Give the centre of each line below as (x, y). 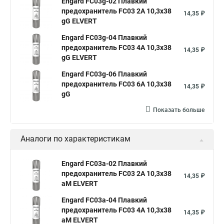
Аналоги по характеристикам (75, 139)
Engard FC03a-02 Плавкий (104, 163)
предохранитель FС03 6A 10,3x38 (116, 84)
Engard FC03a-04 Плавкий (104, 200)
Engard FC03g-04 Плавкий (104, 37)
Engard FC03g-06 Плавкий (104, 74)
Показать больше (179, 110)
